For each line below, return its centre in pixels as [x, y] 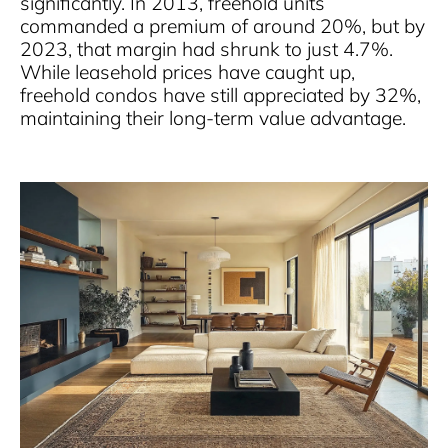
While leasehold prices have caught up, [187, 71]
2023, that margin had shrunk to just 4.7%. [206, 48]
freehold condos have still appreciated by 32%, [220, 94]
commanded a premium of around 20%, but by [222, 25]
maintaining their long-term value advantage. [213, 117]
